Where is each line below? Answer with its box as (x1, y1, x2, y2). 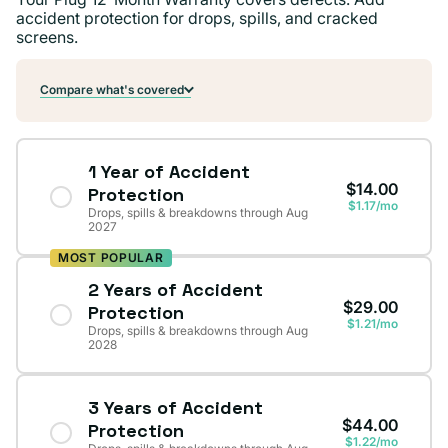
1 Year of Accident (88, 159, 250, 183)
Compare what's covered (40, 81, 184, 97)
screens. (16, 26, 78, 47)
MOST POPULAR (58, 249, 164, 265)
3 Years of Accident (88, 395, 263, 419)
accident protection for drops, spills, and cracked (16, 7, 378, 28)
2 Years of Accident (88, 277, 263, 301)
